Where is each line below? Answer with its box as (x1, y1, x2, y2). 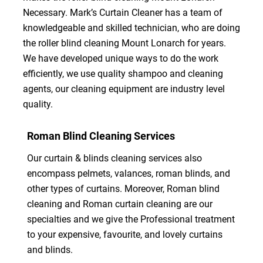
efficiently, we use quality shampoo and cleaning (22, 68, 223, 79)
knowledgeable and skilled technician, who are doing (22, 22, 240, 33)
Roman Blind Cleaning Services (26, 129, 175, 142)
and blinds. (26, 244, 73, 255)
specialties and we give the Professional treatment (26, 213, 235, 225)
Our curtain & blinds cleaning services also (26, 152, 202, 164)
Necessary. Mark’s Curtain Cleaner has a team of (22, 6, 222, 18)
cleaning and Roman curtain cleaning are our (26, 198, 213, 210)
